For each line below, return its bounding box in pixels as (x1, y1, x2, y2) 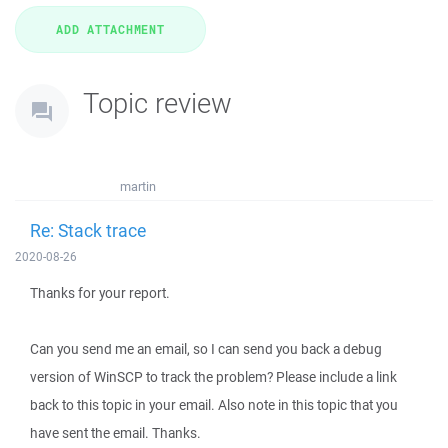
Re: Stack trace (30, 218, 146, 242)
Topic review (83, 84, 232, 121)
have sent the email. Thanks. (30, 424, 201, 442)
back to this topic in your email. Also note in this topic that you (30, 396, 398, 414)
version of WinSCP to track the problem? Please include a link (30, 368, 397, 386)
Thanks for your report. (30, 284, 170, 302)
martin (120, 178, 156, 195)
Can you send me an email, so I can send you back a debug (30, 340, 382, 358)
